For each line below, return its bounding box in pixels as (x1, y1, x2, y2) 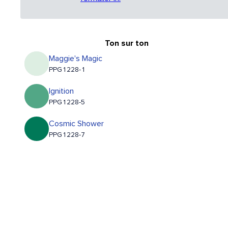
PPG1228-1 (49, 66, 85, 74)
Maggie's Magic (49, 54, 102, 63)
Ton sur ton (104, 39, 149, 48)
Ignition (49, 87, 74, 96)
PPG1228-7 (49, 131, 85, 139)
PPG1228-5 (49, 99, 85, 106)
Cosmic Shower (49, 120, 104, 128)
